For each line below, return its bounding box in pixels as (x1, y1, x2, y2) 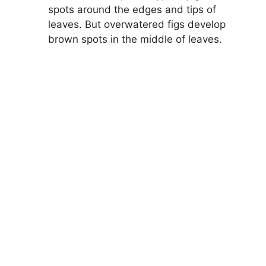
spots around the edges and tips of (48, 4, 216, 16)
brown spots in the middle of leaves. (48, 33, 222, 46)
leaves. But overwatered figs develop (48, 18, 226, 31)
